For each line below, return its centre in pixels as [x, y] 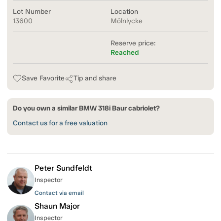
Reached [125, 53]
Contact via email [59, 193]
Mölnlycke [127, 21]
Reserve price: [133, 43]
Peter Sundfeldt [63, 168]
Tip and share [95, 78]
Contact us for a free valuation [60, 123]
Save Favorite [43, 78]
